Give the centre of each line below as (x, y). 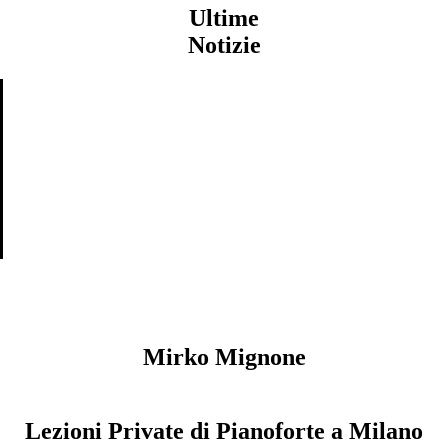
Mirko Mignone (224, 356)
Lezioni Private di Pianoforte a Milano (224, 430)
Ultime (224, 17)
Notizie (224, 44)
